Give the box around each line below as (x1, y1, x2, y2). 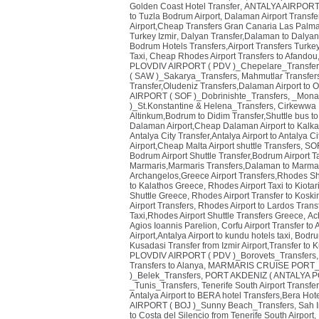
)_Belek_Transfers (130, 271, 201, 281)
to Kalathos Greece (130, 181, 204, 191)
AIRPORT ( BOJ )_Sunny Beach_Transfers (130, 300, 294, 310)
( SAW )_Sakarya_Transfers (130, 71, 237, 81)
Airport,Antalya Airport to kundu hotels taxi (130, 231, 291, 241)
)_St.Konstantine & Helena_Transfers (130, 101, 273, 111)
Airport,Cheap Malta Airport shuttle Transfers (130, 141, 300, 151)
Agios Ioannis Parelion (130, 221, 217, 231)
